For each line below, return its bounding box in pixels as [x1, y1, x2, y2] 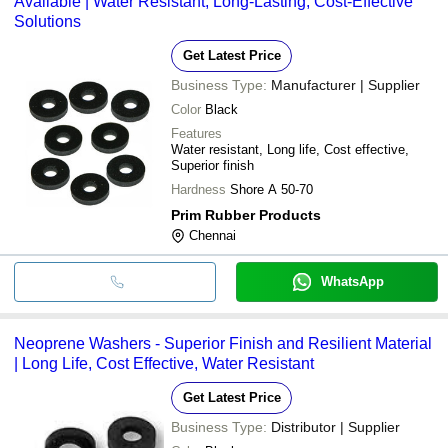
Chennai [189, 227, 236, 243]
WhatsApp [320, 273, 384, 289]
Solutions [14, 12, 81, 30]
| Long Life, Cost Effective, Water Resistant [14, 354, 314, 372]
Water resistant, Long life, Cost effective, [171, 141, 409, 157]
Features [171, 125, 222, 141]
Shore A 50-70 [230, 181, 313, 197]
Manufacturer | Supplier [271, 76, 420, 93]
